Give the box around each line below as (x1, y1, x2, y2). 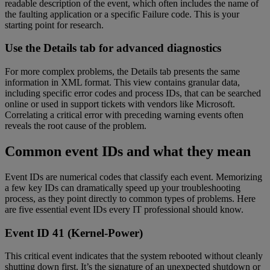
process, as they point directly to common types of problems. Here (5, 193, 256, 204)
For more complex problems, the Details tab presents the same (5, 66, 240, 77)
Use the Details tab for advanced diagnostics (5, 42, 221, 55)
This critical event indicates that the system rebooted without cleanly (5, 251, 263, 262)
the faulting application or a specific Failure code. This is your (5, 8, 239, 19)
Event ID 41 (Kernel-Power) (5, 226, 143, 239)
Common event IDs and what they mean (5, 143, 251, 159)
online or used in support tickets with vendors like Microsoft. (5, 99, 235, 109)
